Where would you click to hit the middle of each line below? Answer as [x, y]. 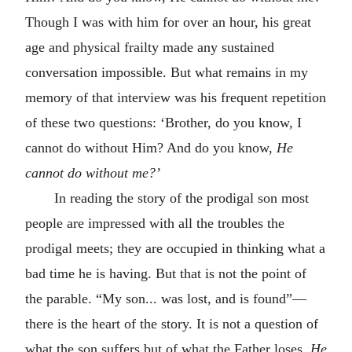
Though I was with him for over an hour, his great [168, 22]
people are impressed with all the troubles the [155, 223]
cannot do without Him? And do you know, [151, 148]
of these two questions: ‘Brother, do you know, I [163, 123]
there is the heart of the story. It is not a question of [172, 324]
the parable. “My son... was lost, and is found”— [166, 299]
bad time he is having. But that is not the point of [166, 273]
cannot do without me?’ [93, 173]
